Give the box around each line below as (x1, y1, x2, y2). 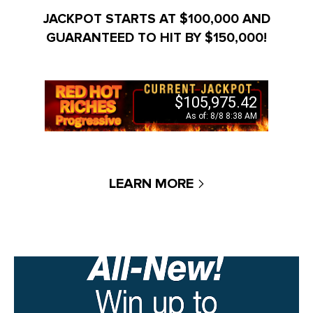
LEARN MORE (109, 175, 194, 192)
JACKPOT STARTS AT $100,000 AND (43, 10, 270, 27)
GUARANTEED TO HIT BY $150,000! (46, 29, 267, 46)
